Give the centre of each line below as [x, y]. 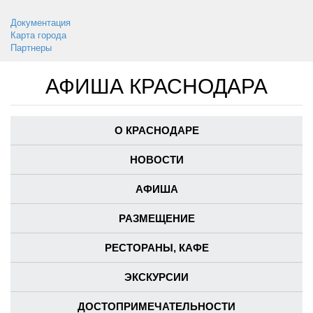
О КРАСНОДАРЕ [156, 131]
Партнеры [31, 48]
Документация [41, 23]
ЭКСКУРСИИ [156, 277]
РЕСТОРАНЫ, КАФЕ [156, 248]
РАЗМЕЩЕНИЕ [156, 219]
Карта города [38, 36]
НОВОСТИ [156, 160]
